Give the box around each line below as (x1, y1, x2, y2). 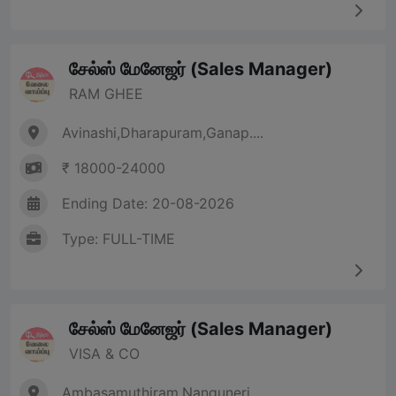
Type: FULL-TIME (62, 230, 175, 248)
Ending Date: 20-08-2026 (62, 194, 234, 213)
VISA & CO (69, 345, 140, 363)
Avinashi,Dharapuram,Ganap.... (62, 124, 263, 142)
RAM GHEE (69, 85, 143, 103)
